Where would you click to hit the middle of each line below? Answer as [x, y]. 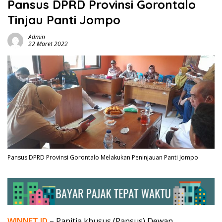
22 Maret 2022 [48, 44]
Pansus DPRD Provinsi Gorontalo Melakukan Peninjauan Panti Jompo [103, 158]
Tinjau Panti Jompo [64, 20]
